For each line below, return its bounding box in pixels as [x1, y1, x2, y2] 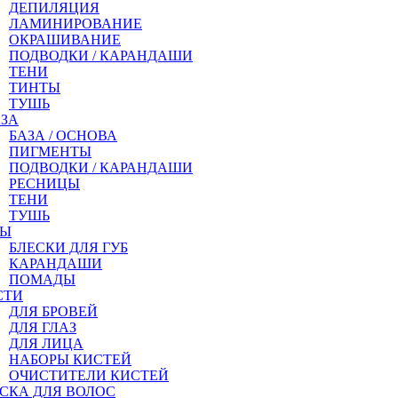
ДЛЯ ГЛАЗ [9, 320, 76, 335]
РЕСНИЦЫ [9, 176, 80, 191]
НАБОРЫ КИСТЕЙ [9, 352, 131, 367]
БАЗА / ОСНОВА [9, 128, 117, 143]
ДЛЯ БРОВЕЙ [9, 304, 98, 319]
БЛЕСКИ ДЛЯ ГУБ [9, 240, 128, 255]
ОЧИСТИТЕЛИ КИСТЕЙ [9, 368, 169, 383]
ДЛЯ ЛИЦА [9, 336, 84, 351]
